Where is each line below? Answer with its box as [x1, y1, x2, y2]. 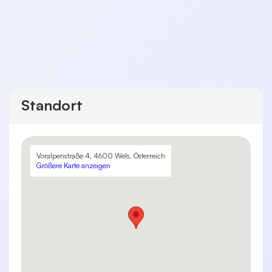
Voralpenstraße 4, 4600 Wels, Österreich [36, 151, 165, 160]
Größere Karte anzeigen [36, 161, 110, 170]
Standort [21, 96, 83, 114]
